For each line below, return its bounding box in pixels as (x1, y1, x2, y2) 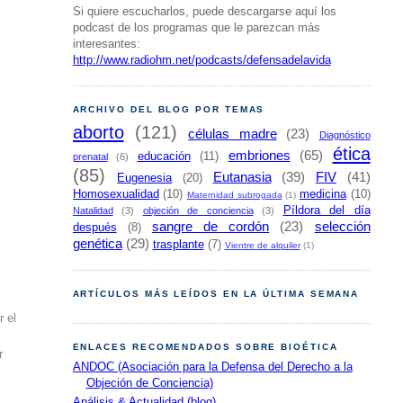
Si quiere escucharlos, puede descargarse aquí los (72, 5, 336, 19)
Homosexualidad (72, 188, 159, 201)
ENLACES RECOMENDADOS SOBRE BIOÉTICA (72, 341, 338, 352)
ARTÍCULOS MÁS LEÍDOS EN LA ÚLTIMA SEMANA (72, 288, 360, 299)
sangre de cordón (151, 219, 270, 235)
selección (314, 219, 371, 235)
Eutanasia (212, 169, 272, 185)
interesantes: (72, 38, 140, 51)
